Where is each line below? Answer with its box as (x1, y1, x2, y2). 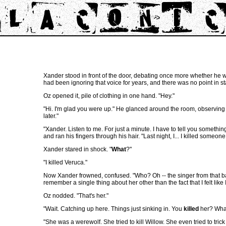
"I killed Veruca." (43, 159, 87, 166)
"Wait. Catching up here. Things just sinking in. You (43, 205, 184, 212)
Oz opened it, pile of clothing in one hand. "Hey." (43, 92, 175, 99)
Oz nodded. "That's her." (43, 192, 108, 199)
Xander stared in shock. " (43, 146, 111, 153)
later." (43, 112, 59, 120)
